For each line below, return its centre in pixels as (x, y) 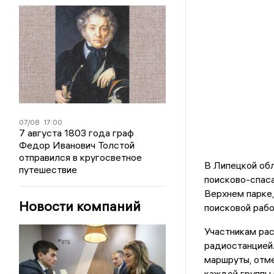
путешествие (48, 169)
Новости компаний (80, 206)
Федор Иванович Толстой (77, 145)
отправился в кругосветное (81, 157)
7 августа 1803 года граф (77, 133)
